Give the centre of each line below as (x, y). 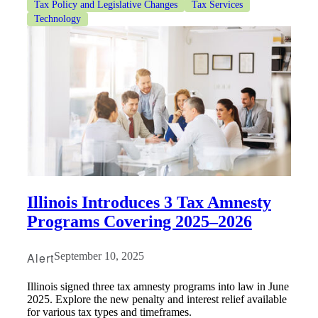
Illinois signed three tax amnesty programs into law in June (158, 286)
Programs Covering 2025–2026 (139, 221)
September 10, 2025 (99, 256)
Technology (57, 18)
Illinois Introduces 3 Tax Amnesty (149, 202)
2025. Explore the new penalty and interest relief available (157, 299)
